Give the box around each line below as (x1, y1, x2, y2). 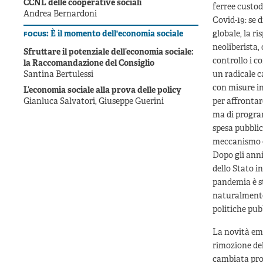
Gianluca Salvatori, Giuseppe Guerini (23, 97, 164, 107)
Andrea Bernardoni (23, 9, 97, 20)
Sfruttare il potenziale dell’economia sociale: (23, 48, 194, 58)
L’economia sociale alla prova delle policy (23, 86, 181, 96)
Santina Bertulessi (23, 70, 93, 80)
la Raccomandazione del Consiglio (23, 59, 154, 69)
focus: (23, 28, 50, 39)
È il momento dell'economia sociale (50, 29, 183, 40)
